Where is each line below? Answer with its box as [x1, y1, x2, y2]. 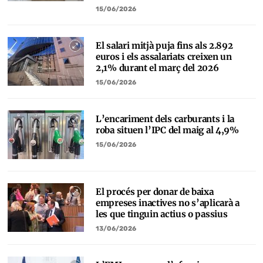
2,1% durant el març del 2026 [96, 62, 219, 73]
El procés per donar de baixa [96, 186, 214, 197]
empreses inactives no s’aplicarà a [96, 197, 240, 208]
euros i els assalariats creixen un [96, 51, 232, 62]
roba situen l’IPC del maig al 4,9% [96, 124, 239, 136]
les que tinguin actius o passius [96, 208, 228, 220]
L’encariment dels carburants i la [96, 113, 235, 124]
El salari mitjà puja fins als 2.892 [96, 40, 233, 51]
